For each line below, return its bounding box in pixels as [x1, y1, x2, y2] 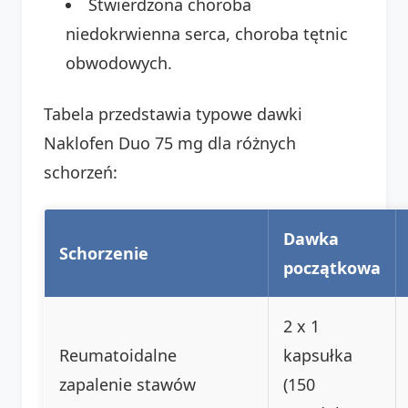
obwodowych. [66, 51, 172, 74]
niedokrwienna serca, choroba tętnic [66, 22, 348, 45]
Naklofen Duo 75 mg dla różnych [44, 131, 296, 154]
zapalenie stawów [59, 372, 196, 395]
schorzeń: [44, 160, 117, 183]
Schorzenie [59, 241, 148, 264]
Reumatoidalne [59, 343, 177, 366]
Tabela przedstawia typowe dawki [44, 102, 302, 125]
